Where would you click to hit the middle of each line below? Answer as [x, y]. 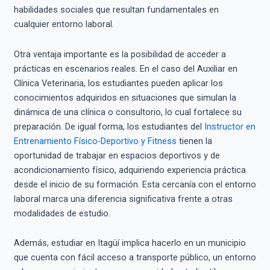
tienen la [194, 141]
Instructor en [230, 126]
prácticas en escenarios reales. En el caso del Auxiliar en [125, 68]
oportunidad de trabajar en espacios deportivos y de [117, 155]
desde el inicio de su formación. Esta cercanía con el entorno [135, 184]
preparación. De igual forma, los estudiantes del [109, 126]
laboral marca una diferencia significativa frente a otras [123, 199]
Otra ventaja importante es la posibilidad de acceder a [120, 54]
